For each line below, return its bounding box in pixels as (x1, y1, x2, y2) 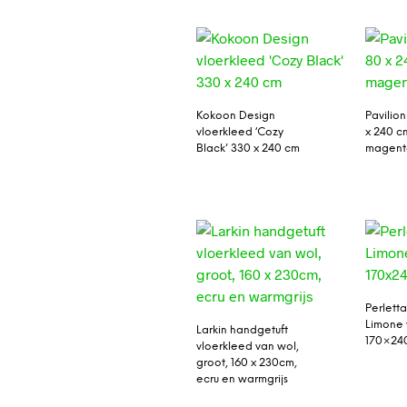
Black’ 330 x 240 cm (195, 143, 300, 155)
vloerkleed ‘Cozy (195, 126, 283, 139)
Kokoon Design (195, 110, 275, 123)
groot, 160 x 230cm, (195, 356, 297, 369)
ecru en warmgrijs (195, 372, 288, 385)
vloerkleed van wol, (195, 340, 299, 352)
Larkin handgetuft (195, 323, 288, 336)
